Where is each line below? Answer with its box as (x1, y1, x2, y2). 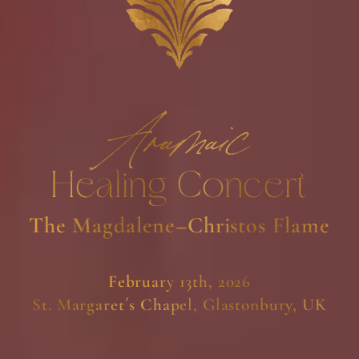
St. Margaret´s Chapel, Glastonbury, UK (32, 294, 327, 316)
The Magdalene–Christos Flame (29, 211, 330, 239)
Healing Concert (50, 168, 309, 207)
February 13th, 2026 (107, 271, 252, 292)
